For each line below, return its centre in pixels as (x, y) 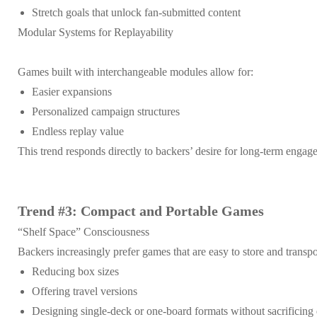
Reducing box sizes (75, 271)
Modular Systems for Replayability (96, 32)
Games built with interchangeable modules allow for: (136, 71)
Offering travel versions (85, 291)
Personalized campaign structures (106, 111)
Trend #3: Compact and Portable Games (141, 211)
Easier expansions (72, 91)
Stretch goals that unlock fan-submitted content (136, 12)
